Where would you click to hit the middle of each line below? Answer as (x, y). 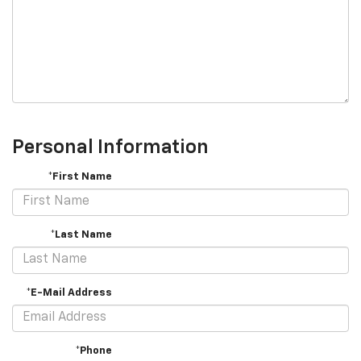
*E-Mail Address (69, 293)
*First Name (80, 176)
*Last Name (81, 234)
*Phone (94, 351)
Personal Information (110, 147)
